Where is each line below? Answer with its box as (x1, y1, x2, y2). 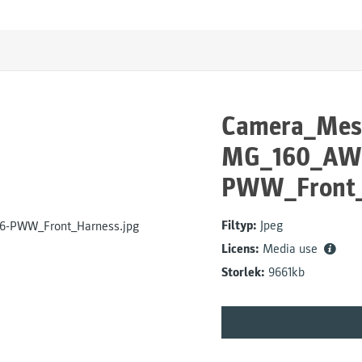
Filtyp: (221, 217, 257, 234)
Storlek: (221, 264, 265, 280)
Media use (263, 241, 321, 257)
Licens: (221, 241, 259, 257)
